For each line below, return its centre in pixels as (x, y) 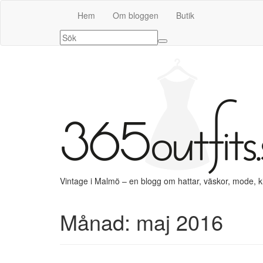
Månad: (98, 222)
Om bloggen (136, 15)
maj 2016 (180, 222)
